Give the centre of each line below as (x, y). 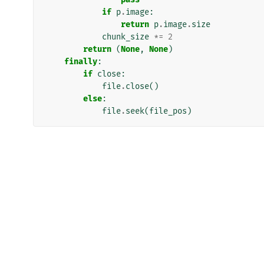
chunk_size (126, 37)
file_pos (168, 111)
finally (81, 61)
